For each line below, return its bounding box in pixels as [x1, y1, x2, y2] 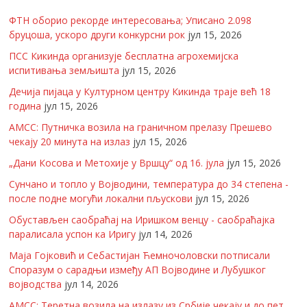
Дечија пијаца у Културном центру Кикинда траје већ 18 [9, 85, 271, 99]
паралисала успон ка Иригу [9, 228, 136, 241]
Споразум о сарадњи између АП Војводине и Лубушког [9, 263, 267, 277]
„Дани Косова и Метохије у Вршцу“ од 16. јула [9, 156, 225, 170]
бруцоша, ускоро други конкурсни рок [9, 28, 186, 42]
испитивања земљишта [9, 64, 120, 77]
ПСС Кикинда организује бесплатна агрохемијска [9, 49, 239, 63]
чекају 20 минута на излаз [9, 135, 131, 149]
